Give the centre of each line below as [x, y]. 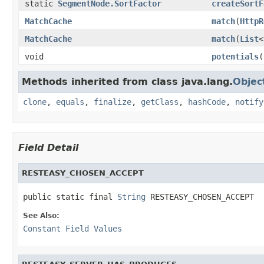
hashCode [207, 102]
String [131, 197]
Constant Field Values [72, 228]
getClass [160, 102]
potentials [235, 56]
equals [70, 102]
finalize [113, 102]
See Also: [41, 215]
